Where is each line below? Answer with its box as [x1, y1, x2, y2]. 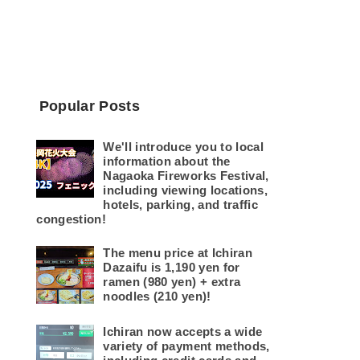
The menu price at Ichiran [103, 246, 252, 260]
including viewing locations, [103, 183, 268, 198]
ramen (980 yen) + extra [103, 275, 241, 289]
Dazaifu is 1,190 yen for [103, 260, 240, 275]
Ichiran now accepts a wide [103, 325, 263, 339]
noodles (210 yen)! [103, 289, 211, 304]
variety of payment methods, [103, 339, 270, 354]
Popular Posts [39, 98, 141, 115]
